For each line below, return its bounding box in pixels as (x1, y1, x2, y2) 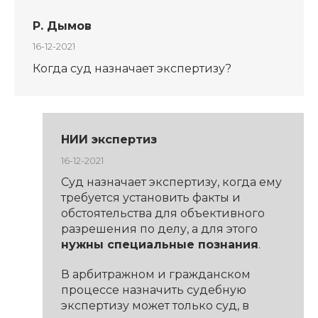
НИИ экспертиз (60, 133, 157, 147)
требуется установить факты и (60, 190, 241, 204)
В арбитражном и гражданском (60, 267, 251, 281)
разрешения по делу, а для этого (60, 221, 258, 236)
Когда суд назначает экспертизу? (32, 61, 231, 75)
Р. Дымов (32, 18, 92, 33)
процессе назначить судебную (60, 283, 246, 297)
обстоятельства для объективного (60, 206, 265, 220)
